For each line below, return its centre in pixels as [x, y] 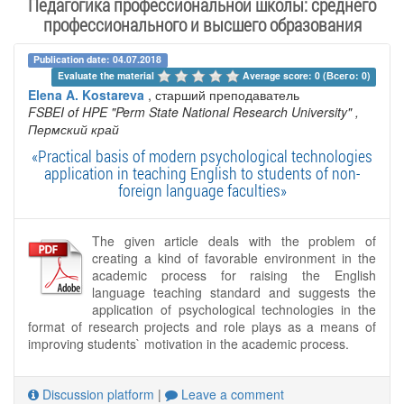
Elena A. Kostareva [86, 94]
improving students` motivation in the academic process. [188, 343]
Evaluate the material [107, 75]
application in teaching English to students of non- [202, 173]
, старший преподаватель [222, 94]
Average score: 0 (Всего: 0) [306, 75]
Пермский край [73, 129]
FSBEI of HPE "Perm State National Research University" [190, 111]
